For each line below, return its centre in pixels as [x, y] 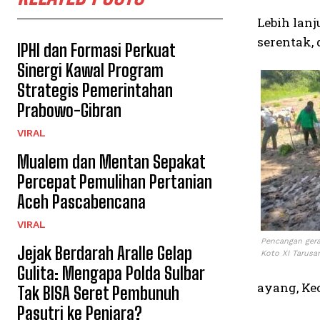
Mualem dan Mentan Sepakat [111, 162]
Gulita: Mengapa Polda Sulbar [111, 273]
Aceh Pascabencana [81, 202]
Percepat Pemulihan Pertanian [115, 182]
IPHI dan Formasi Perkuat [96, 50]
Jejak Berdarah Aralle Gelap [105, 253]
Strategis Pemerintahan [95, 90]
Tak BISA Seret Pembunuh [98, 293]
